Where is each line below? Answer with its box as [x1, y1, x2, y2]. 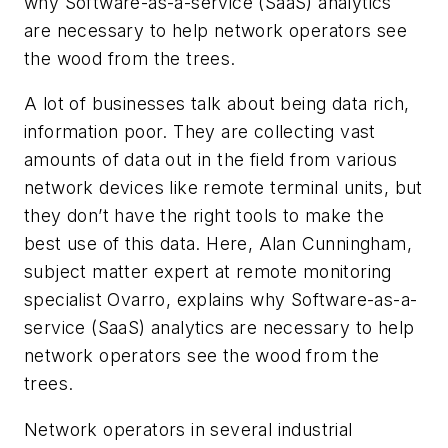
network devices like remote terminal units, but [24, 177, 423, 199]
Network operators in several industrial [24, 419, 353, 441]
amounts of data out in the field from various [24, 149, 397, 171]
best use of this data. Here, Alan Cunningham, [24, 233, 412, 255]
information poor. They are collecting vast [24, 121, 376, 143]
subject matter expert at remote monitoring [24, 261, 392, 283]
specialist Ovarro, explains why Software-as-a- [24, 289, 418, 311]
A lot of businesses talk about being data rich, [24, 93, 410, 115]
